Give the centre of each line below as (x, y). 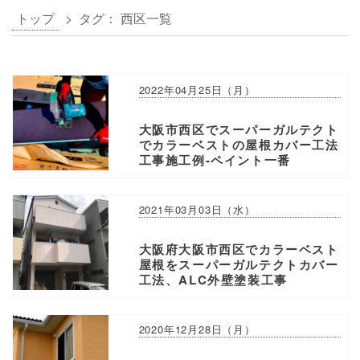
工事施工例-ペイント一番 (215, 160)
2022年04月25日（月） (197, 89)
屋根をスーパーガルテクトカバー (239, 265)
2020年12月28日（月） (197, 329)
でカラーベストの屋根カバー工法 (239, 144)
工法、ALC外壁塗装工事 (213, 280)
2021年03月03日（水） (197, 209)
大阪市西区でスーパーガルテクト (239, 129)
